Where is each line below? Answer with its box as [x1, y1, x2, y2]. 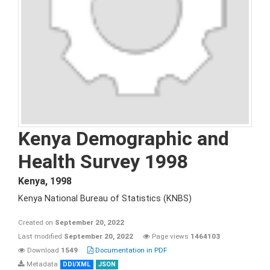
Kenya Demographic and [18, 127, 229, 150]
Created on [18, 218, 55, 227]
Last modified [18, 232, 64, 240]
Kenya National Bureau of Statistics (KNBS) [18, 193, 192, 204]
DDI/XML [63, 260, 91, 268]
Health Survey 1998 [18, 150, 188, 173]
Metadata [25, 260, 58, 268]
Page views [150, 232, 190, 240]
